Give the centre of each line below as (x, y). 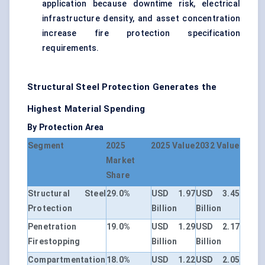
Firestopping (54, 242)
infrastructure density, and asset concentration (141, 19)
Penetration (52, 227)
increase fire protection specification (141, 33)
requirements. (71, 48)
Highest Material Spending (86, 109)
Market (121, 161)
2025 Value (173, 146)
